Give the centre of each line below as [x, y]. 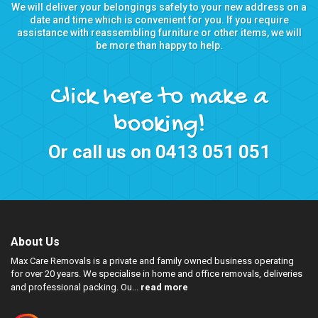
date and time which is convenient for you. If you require [159, 20]
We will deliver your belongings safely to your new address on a [159, 7]
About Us [35, 242]
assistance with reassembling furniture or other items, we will [159, 33]
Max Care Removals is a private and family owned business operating [152, 261]
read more [164, 287]
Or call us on [102, 152]
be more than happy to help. [159, 45]
